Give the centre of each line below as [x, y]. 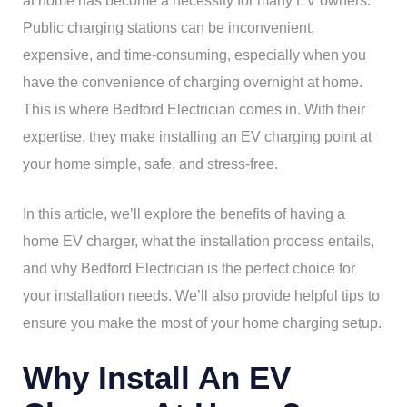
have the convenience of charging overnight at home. [193, 82]
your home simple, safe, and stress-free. [150, 164]
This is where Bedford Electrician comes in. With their [194, 109]
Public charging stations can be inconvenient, [169, 27]
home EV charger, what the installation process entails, [199, 241]
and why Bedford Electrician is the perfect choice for [189, 268]
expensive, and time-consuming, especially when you [194, 55]
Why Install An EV [157, 377]
